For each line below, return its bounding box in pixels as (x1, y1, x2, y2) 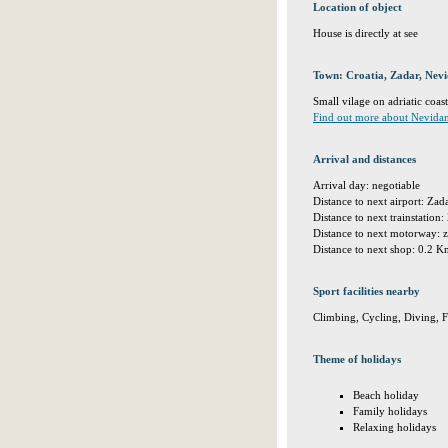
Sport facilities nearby (313, 285, 420, 297)
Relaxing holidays (353, 421, 436, 433)
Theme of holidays (313, 353, 401, 365)
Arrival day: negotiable (313, 179, 420, 191)
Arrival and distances (313, 153, 416, 165)
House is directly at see (313, 27, 418, 39)
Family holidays (353, 405, 427, 417)
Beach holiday (353, 389, 419, 401)
